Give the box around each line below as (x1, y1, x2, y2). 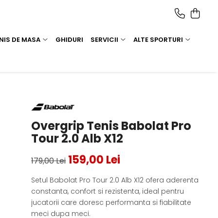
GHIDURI (55, 35, 83, 44)
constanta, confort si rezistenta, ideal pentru (31, 186, 184, 196)
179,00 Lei (31, 155, 66, 166)
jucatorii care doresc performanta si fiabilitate (31, 197, 192, 207)
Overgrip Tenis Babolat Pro (31, 117, 192, 134)
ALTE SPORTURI (133, 35, 183, 44)
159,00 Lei (68, 152, 121, 167)
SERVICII (91, 35, 118, 44)
